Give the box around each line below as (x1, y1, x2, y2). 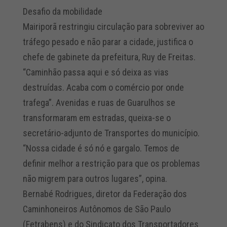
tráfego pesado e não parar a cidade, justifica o (22, 36, 193, 47)
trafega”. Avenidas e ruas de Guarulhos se (22, 97, 175, 108)
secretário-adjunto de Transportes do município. (22, 127, 200, 138)
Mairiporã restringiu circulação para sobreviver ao (22, 21, 204, 32)
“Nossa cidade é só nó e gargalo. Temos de (22, 142, 179, 154)
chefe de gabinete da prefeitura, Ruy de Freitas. (22, 51, 196, 62)
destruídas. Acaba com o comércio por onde (22, 82, 184, 93)
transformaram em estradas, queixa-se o (22, 112, 171, 123)
